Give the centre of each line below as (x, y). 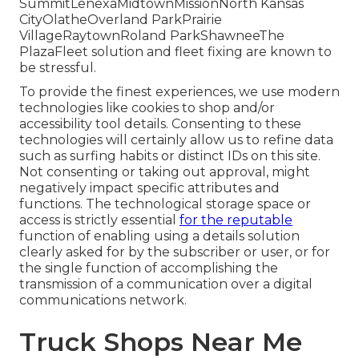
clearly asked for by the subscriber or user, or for (175, 252)
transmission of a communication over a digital (166, 284)
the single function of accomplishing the (149, 268)
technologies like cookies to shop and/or (147, 108)
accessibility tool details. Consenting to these (160, 124)
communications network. (103, 301)
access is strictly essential (99, 220)
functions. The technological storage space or (165, 204)
